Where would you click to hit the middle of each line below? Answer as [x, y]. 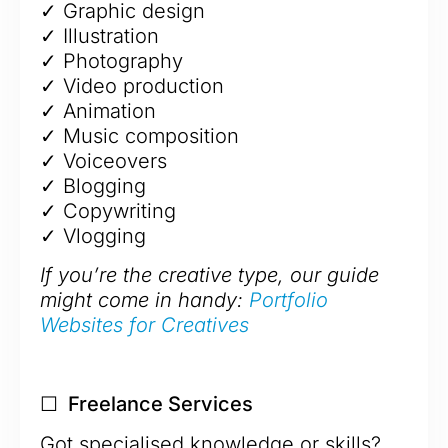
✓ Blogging [93, 185]
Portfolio [288, 299]
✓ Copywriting [108, 210]
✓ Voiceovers [103, 160]
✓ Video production [132, 85]
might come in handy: [144, 299]
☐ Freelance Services [146, 403]
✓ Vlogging [93, 235]
